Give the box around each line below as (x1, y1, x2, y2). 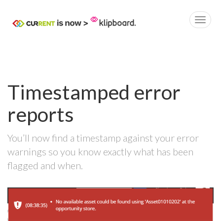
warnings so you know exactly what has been (7, 146, 193, 158)
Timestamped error (7, 80, 181, 105)
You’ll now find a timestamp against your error (7, 132, 199, 144)
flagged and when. (7, 159, 83, 172)
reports (7, 102, 74, 127)
